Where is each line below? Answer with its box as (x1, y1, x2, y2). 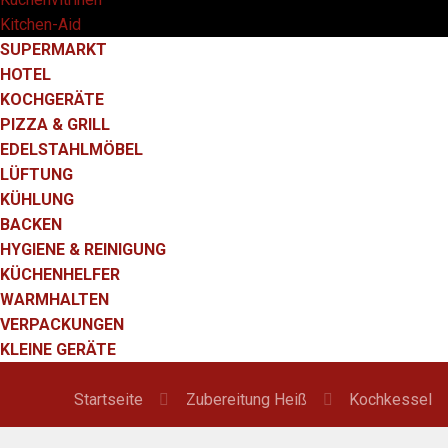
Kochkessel (348, 390, 432, 409)
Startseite (74, 390, 144, 409)
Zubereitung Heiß (185, 390, 307, 409)
